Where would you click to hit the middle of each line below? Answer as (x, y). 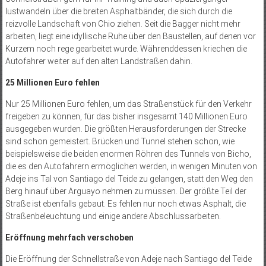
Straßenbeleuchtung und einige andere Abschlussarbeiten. (113, 216)
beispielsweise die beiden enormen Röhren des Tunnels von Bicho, (128, 154)
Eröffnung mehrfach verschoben (69, 238)
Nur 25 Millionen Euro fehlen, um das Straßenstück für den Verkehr (128, 104)
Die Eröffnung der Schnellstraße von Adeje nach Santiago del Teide (128, 259)
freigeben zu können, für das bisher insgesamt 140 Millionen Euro (126, 117)
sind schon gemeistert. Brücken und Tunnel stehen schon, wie (120, 142)
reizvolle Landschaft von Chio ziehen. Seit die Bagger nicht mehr (123, 24)
